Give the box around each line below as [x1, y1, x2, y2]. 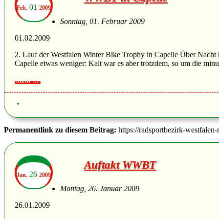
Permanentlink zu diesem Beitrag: [4, 126, 118, 134]
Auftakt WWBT [84, 159, 156, 172]
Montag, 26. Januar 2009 [60, 184, 139, 193]
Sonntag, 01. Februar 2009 [60, 17, 145, 25]
